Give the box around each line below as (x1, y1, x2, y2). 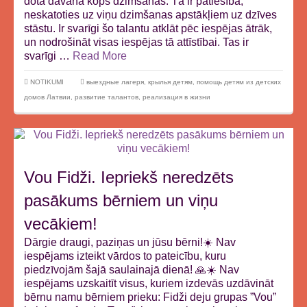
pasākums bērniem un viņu (24, 191, 218, 210)
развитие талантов (75, 93, 138, 101)
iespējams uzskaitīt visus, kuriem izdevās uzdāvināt (24, 278, 273, 289)
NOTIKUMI (30, 78, 64, 86)
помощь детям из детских (197, 78, 281, 86)
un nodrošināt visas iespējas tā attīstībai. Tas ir (24, 36, 249, 48)
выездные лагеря (86, 78, 144, 86)
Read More (73, 50, 127, 62)
